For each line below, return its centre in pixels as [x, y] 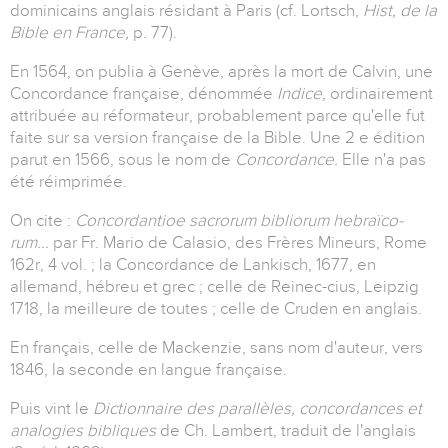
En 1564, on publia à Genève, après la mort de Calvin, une [221, 72]
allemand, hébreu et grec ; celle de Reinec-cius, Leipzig [214, 287]
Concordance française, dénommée [143, 94]
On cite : [42, 221]
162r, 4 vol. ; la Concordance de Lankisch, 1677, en [193, 265]
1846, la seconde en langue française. [148, 370]
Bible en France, [71, 33]
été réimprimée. [68, 182]
